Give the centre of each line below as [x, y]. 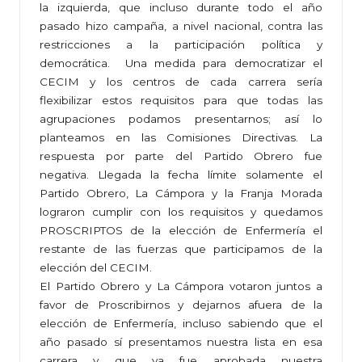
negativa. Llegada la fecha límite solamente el [181, 175]
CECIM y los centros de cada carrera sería [181, 82]
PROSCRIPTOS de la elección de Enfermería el [181, 231]
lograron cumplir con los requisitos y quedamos [181, 212]
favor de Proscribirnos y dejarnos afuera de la [181, 305]
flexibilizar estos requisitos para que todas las [181, 101]
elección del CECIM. [96, 268]
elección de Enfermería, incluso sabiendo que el [181, 324]
